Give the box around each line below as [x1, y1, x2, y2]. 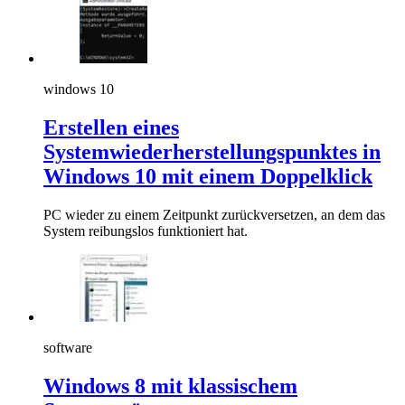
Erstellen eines [43, 115, 179, 139]
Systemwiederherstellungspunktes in [43, 139, 381, 164]
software [43, 339, 92, 355]
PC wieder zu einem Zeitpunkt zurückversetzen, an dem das [43, 206, 385, 222]
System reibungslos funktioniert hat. [43, 222, 248, 239]
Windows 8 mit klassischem [43, 373, 297, 398]
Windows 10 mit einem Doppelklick [43, 164, 372, 188]
